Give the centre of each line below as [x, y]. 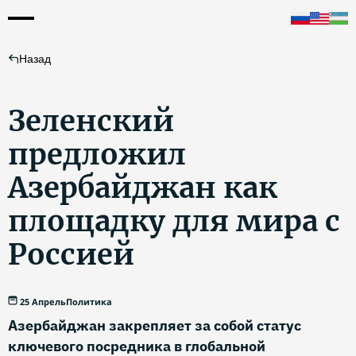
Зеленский [91, 121]
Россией [71, 255]
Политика [89, 302]
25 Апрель [43, 302]
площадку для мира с [174, 221]
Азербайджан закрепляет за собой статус [155, 325]
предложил [97, 155]
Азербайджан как [143, 188]
